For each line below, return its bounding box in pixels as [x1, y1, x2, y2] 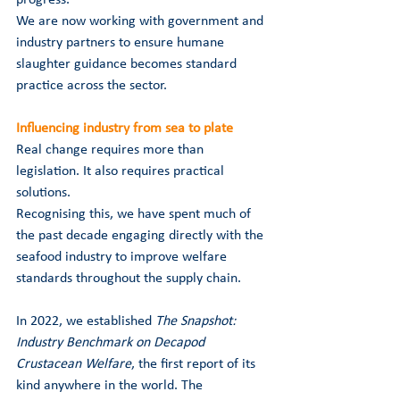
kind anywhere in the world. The [16, 378, 206, 393]
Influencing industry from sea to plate [16, 121, 233, 136]
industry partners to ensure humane [16, 35, 228, 50]
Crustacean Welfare [16, 356, 131, 371]
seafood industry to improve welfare [16, 249, 230, 264]
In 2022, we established [16, 313, 155, 329]
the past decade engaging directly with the [16, 228, 267, 243]
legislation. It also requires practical [16, 163, 228, 179]
